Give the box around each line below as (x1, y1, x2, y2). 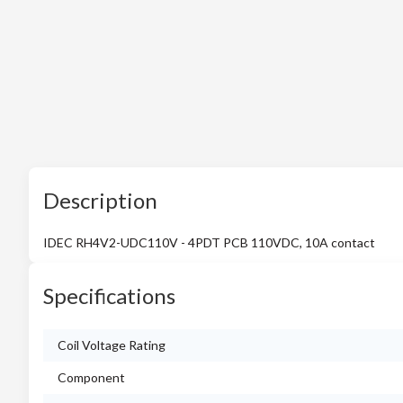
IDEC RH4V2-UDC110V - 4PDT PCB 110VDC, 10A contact (43, 235, 375, 250)
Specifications (43, 282, 175, 309)
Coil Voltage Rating (58, 337, 166, 353)
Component (58, 370, 125, 385)
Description (43, 187, 157, 213)
